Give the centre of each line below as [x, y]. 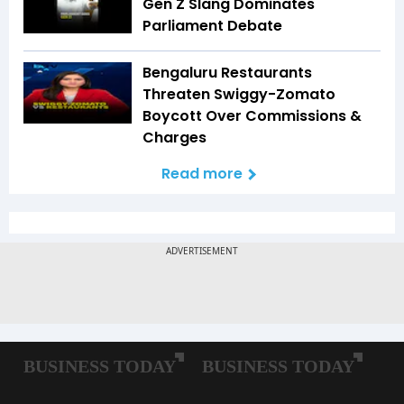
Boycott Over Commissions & [252, 116]
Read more [202, 174]
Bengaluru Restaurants [227, 73]
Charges [174, 138]
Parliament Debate [212, 26]
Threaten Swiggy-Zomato [239, 95]
